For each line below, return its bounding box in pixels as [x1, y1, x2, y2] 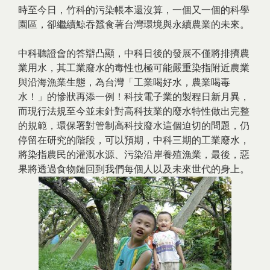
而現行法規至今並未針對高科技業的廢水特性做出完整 [18, 106, 250, 116]
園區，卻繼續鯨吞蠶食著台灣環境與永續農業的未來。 [18, 19, 250, 30]
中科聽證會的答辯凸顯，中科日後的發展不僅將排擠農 [18, 48, 250, 58]
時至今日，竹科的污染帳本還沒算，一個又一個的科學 [18, 5, 250, 15]
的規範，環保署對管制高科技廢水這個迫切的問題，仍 [18, 121, 250, 131]
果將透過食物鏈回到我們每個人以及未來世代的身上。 [18, 164, 252, 174]
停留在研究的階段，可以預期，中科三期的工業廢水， [18, 135, 250, 145]
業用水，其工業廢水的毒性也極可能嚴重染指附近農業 [18, 63, 250, 73]
